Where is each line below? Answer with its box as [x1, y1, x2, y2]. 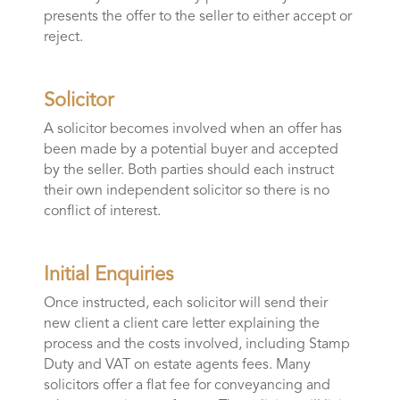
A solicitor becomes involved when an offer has [43, 122, 342, 137]
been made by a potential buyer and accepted [43, 143, 338, 158]
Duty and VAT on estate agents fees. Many [43, 358, 311, 373]
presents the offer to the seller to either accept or [43, 10, 352, 25]
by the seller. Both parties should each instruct [43, 163, 334, 179]
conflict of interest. [43, 204, 161, 220]
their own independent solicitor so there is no [43, 184, 329, 199]
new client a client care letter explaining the [43, 317, 320, 332]
